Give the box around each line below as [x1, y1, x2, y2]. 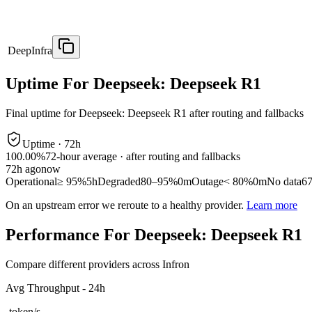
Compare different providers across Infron [6, 258, 189, 270]
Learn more [247, 199, 297, 212]
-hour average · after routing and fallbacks [56, 150, 240, 163]
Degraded [97, 175, 141, 188]
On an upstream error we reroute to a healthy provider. [6, 199, 244, 212]
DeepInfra [8, 45, 52, 57]
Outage [192, 175, 224, 188]
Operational [6, 175, 57, 188]
